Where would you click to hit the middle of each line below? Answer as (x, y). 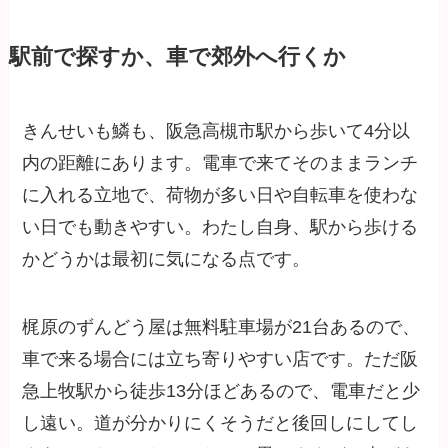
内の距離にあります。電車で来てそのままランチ (220, 163)
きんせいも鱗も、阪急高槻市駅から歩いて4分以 (216, 131)
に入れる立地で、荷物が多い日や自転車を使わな (220, 195)
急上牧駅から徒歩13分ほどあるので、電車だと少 (221, 390)
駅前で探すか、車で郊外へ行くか (177, 57)
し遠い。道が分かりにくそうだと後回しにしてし (220, 422)
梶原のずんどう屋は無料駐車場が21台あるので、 (221, 326)
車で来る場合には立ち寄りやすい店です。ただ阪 (220, 358)
